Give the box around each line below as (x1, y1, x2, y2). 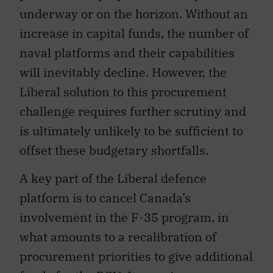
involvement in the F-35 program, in (19, 209, 229, 226)
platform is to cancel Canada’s (19, 190, 191, 207)
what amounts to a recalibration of (19, 229, 216, 246)
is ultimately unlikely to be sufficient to (19, 122, 243, 139)
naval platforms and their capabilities (19, 44, 235, 61)
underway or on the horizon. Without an (19, 5, 248, 22)
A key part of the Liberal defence (19, 170, 207, 187)
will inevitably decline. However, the (19, 63, 227, 80)
